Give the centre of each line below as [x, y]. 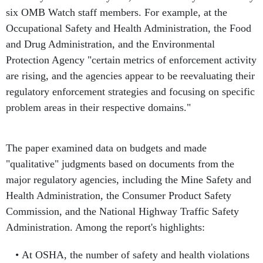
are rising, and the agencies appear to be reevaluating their [130, 76]
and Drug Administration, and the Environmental [110, 44]
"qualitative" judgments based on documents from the [120, 164]
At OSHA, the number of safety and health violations [135, 255]
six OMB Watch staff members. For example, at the [117, 12]
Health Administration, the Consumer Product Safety [119, 195]
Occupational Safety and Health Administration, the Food [129, 28]
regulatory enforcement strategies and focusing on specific [130, 92]
